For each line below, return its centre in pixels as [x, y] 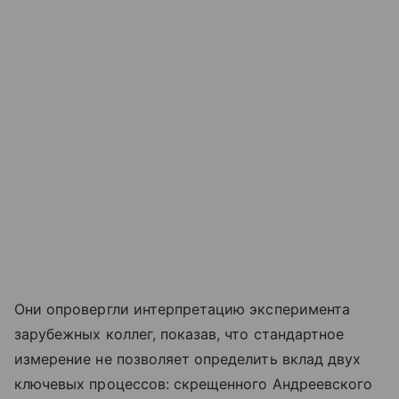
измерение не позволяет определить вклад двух [188, 359]
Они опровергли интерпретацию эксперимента [182, 309]
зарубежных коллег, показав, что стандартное [179, 334]
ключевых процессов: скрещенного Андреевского [194, 384]
